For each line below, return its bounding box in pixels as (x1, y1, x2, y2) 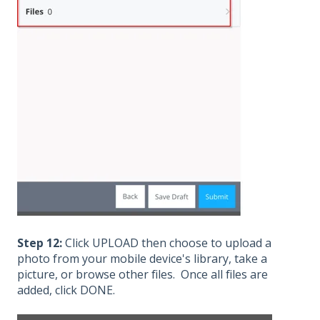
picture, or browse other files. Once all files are (17, 266, 268, 283)
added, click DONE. (17, 282, 115, 299)
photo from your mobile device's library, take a (17, 251, 267, 267)
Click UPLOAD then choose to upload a (62, 235, 271, 251)
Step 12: (17, 235, 62, 251)
